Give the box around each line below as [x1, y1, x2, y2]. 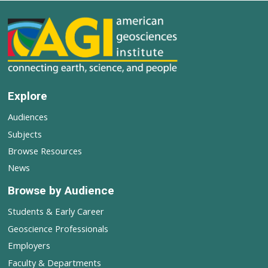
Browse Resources [7, 145, 82, 157]
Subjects [7, 127, 42, 140]
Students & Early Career [7, 205, 104, 218]
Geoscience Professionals [7, 222, 108, 234]
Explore [7, 89, 47, 103]
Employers [7, 239, 50, 252]
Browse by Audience [7, 184, 114, 198]
